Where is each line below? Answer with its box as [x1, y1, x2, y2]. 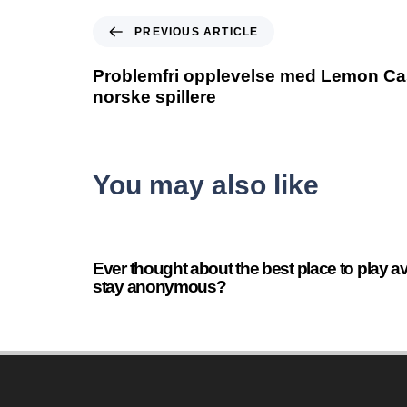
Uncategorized [211, 215, 286, 230]
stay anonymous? [93, 276, 226, 296]
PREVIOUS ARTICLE [134, 25, 259, 39]
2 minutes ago [107, 215, 182, 230]
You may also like [93, 169, 319, 200]
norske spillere [93, 87, 216, 107]
